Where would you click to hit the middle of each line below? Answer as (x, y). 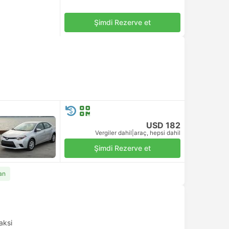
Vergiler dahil (113, 133)
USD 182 (163, 125)
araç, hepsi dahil (157, 133)
